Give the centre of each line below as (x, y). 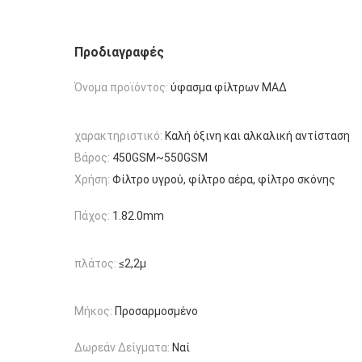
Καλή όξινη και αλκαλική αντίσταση (257, 135)
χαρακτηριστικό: (118, 135)
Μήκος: (93, 311)
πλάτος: (95, 264)
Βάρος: (92, 157)
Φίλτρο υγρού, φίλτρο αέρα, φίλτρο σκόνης (224, 180)
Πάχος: (92, 215)
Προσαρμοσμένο (156, 311)
